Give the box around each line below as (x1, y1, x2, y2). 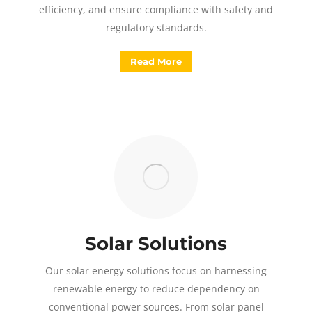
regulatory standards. (105, 21, 207, 34)
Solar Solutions (85, 233, 227, 255)
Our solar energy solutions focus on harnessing (45, 264, 267, 277)
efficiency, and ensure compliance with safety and (39, 3, 273, 16)
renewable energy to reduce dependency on (52, 282, 260, 295)
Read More (130, 56, 182, 67)
